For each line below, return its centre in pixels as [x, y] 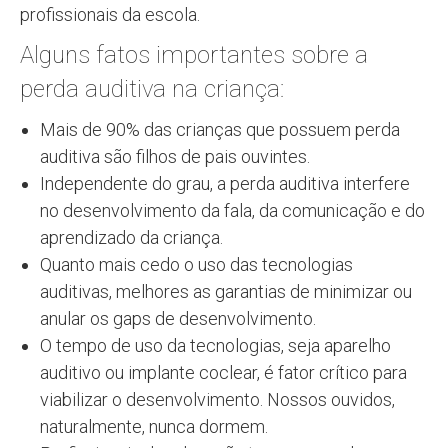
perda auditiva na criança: [152, 88]
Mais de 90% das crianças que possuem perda [220, 129]
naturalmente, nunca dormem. [154, 426]
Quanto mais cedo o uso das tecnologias [196, 264]
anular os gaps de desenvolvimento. [178, 318]
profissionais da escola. [110, 14]
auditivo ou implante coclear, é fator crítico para [223, 372]
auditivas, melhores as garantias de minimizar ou [226, 291]
